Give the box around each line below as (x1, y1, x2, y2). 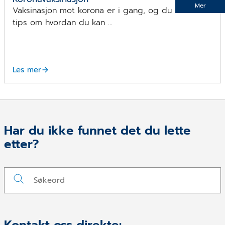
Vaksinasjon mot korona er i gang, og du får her (13, 4, 200, 17)
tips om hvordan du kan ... (13, 16, 113, 29)
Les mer (13, 64, 41, 75)
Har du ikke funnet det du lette (4, 121, 191, 140)
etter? (4, 135, 39, 153)
